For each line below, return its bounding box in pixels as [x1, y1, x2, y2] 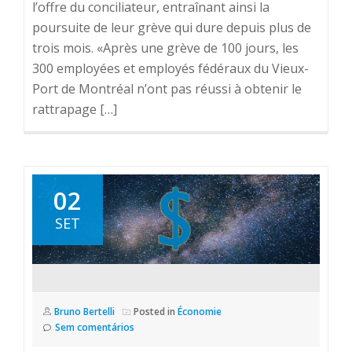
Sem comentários [55, 321, 134, 334]
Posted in [134, 305, 178, 318]
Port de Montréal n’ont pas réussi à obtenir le [32, 80, 302, 97]
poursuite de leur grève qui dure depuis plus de [32, 19, 311, 36]
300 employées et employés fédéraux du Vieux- [32, 60, 309, 77]
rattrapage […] [32, 101, 117, 118]
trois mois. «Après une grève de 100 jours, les [32, 39, 299, 57]
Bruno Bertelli [54, 305, 115, 318]
